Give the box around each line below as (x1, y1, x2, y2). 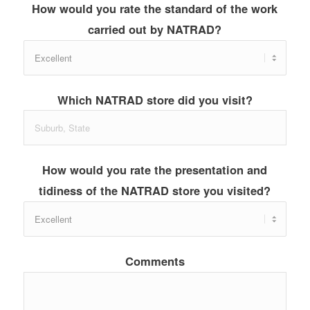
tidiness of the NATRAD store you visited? (39, 182, 271, 199)
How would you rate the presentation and (42, 161, 268, 179)
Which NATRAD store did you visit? (57, 91, 253, 109)
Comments (125, 253, 185, 270)
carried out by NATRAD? (88, 21, 222, 38)
